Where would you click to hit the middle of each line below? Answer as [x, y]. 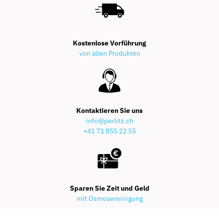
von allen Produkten [109, 53]
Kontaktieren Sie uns [109, 110]
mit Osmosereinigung [109, 198]
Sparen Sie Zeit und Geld [109, 188]
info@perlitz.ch [109, 120]
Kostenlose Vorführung [109, 43]
